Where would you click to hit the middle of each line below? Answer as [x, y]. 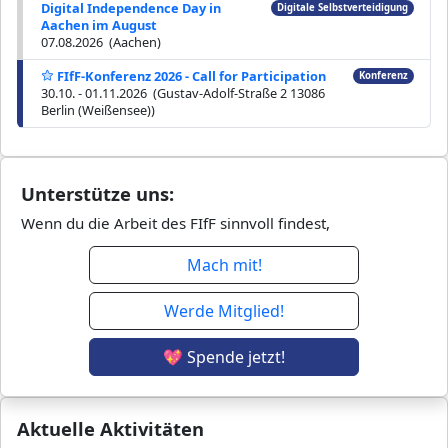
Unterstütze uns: [97, 193]
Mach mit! [224, 264]
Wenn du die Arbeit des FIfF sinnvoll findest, [175, 222]
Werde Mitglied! [224, 310]
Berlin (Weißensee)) [98, 109]
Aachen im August [99, 24]
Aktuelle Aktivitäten [110, 429]
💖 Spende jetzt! [224, 356]
